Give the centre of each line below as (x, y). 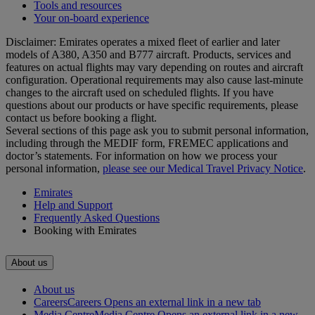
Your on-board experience (91, 18)
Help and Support (73, 205)
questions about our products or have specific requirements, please (152, 105)
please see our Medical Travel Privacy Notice (203, 168)
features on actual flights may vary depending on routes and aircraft (154, 67)
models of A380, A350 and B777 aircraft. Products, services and (148, 54)
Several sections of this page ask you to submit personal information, (157, 130)
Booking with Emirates (85, 230)
